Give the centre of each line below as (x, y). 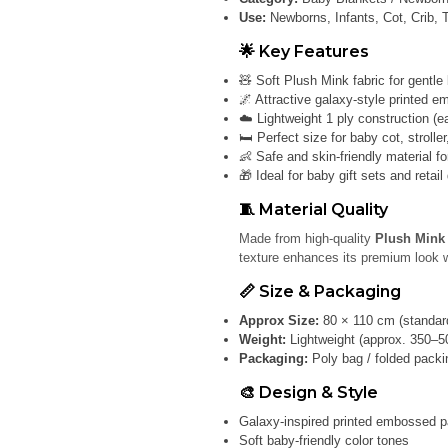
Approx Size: (279, 320)
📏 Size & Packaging (320, 291)
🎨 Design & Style (308, 392)
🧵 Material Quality (313, 209)
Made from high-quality (307, 238)
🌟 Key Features (304, 51)
